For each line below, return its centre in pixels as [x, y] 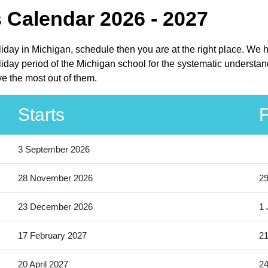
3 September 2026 [54, 150]
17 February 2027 [52, 236]
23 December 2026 [55, 207]
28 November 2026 [55, 178]
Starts [41, 115]
